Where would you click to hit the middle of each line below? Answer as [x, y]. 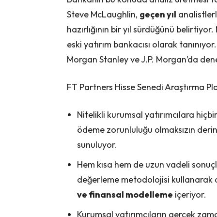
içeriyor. [190, 195]
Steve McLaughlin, [103, 15]
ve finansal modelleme [125, 195]
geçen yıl [158, 15]
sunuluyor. [97, 145]
